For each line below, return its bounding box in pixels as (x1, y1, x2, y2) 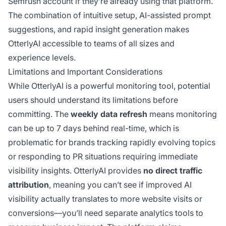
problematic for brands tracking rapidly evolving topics (8, 137, 215, 147)
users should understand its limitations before (8, 94, 178, 105)
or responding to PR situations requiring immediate (8, 151, 198, 161)
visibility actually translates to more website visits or (8, 193, 202, 204)
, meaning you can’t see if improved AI (49, 179, 192, 190)
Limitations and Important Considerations (8, 66, 162, 77)
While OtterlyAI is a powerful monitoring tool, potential (8, 80, 210, 91)
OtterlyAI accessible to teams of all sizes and (8, 38, 175, 48)
